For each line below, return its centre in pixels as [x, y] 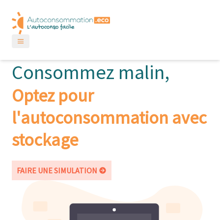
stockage [45, 139]
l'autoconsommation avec [109, 117]
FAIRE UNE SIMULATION [57, 170]
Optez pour [53, 95]
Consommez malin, [91, 72]
